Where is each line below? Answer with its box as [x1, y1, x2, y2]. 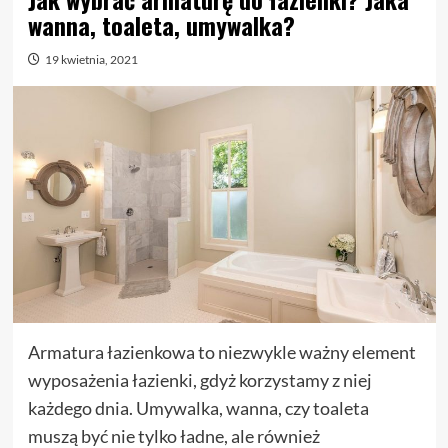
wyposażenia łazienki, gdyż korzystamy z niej [27, 369, 372, 392]
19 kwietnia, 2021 [44, 52, 138, 67]
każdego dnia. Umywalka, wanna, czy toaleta [27, 397, 369, 420]
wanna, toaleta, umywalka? [27, 7, 295, 43]
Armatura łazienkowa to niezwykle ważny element [27, 341, 416, 364]
